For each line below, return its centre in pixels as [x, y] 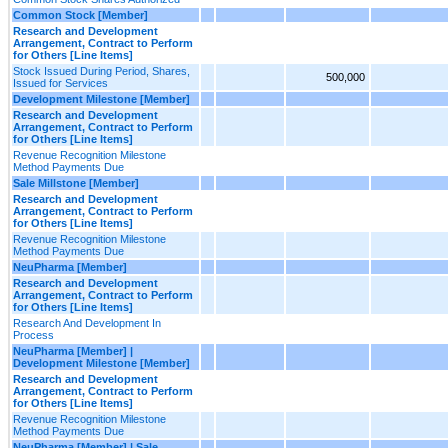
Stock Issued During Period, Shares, [101, 70]
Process [33, 334]
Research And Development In [87, 322]
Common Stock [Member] [80, 14]
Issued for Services [60, 82]
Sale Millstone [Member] [76, 182]
